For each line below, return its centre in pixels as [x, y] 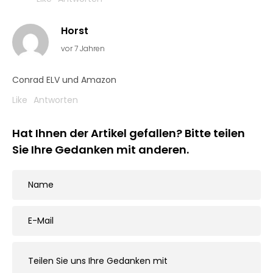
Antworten [56, 100]
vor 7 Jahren [83, 48]
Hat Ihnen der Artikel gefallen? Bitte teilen [129, 133]
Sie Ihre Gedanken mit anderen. [101, 150]
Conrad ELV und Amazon [64, 80]
